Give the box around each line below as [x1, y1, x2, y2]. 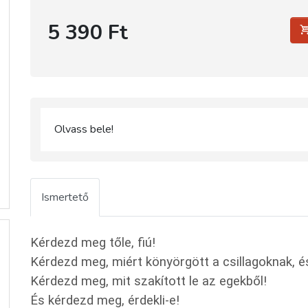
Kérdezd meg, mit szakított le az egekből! [30, 274, 267, 289]
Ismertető [41, 190, 89, 205]
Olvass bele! [54, 122, 113, 137]
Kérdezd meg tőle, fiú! [30, 235, 155, 250]
